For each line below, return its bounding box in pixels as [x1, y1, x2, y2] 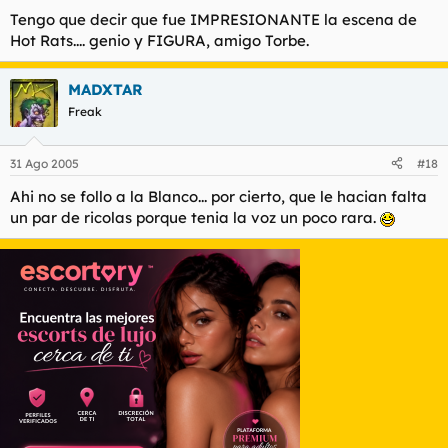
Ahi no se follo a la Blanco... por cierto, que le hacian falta [10, 186, 427, 206]
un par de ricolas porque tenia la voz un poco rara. [10, 207, 380, 227]
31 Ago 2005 [10, 155, 79, 171]
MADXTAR [68, 80, 143, 99]
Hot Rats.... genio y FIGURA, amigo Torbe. [10, 31, 309, 50]
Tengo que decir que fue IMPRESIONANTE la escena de [10, 10, 417, 29]
